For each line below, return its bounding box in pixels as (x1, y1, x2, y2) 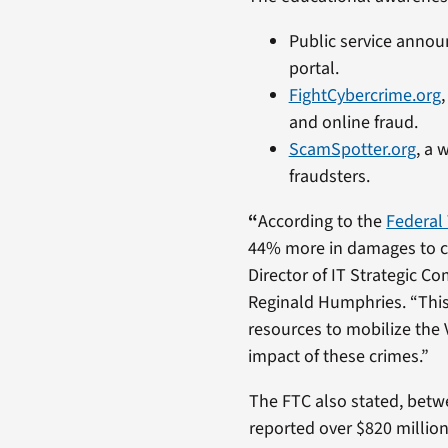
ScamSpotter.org (288, 136, 416, 162)
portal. (288, 55, 339, 81)
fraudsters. (288, 163, 370, 189)
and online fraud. (288, 109, 418, 135)
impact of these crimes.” (248, 343, 430, 369)
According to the (258, 208, 387, 234)
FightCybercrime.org (288, 82, 441, 108)
